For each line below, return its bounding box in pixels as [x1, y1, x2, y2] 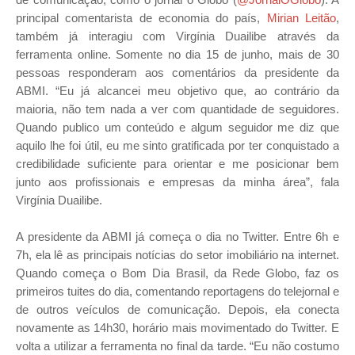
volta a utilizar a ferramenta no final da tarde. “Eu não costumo [16, 339, 339, 353]
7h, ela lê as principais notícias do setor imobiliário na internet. [16, 248, 339, 261]
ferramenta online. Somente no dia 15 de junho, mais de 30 [16, 48, 339, 61]
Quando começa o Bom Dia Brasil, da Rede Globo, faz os [16, 266, 339, 280]
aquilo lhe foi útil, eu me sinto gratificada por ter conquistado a [16, 139, 339, 152]
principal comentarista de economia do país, [16, 11, 267, 25]
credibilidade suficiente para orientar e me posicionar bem [16, 157, 339, 170]
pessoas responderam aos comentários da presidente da [16, 66, 339, 79]
